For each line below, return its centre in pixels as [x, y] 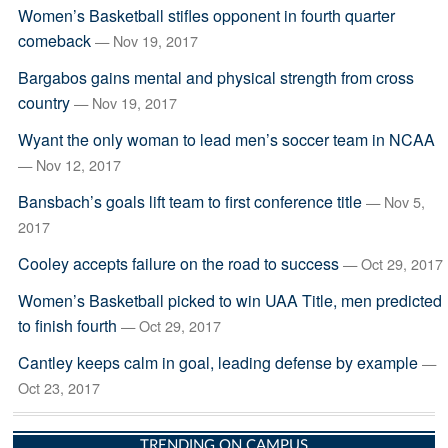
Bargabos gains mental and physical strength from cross [215, 77]
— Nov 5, [395, 201]
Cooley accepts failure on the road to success [178, 263]
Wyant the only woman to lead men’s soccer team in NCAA [226, 139]
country [43, 102]
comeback [54, 40]
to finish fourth [67, 325]
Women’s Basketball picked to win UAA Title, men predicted [229, 300]
